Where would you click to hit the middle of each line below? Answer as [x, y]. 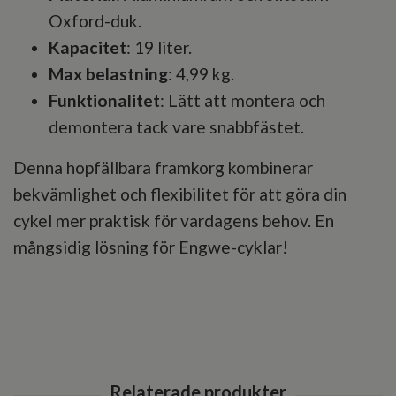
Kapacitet [88, 48]
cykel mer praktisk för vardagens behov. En [174, 221]
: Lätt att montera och [243, 101]
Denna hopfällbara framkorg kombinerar [163, 168]
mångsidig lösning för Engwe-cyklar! [151, 247]
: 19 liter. [159, 48]
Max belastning [108, 74]
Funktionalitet [104, 101]
